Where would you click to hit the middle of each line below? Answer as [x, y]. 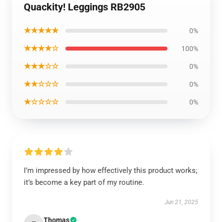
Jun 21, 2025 [181, 202]
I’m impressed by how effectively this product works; [111, 170]
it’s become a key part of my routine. [84, 182]
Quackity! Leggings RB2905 [84, 7]
